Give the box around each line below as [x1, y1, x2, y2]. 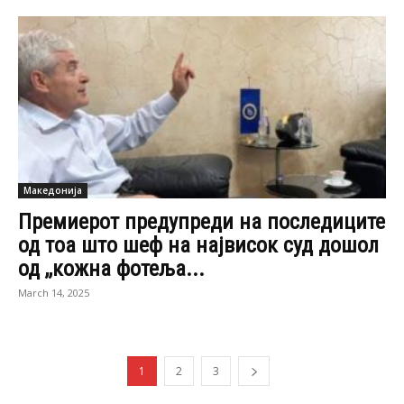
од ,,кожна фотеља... [18, 255, 205, 281]
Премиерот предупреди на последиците [18, 208, 385, 234]
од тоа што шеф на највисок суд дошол [18, 232, 379, 258]
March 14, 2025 [18, 285, 89, 299]
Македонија [23, 183, 82, 197]
